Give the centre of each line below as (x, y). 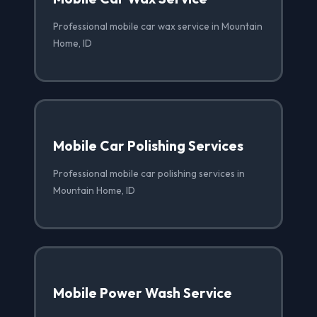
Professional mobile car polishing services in (149, 174)
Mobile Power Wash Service (143, 293)
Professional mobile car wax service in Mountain (158, 27)
